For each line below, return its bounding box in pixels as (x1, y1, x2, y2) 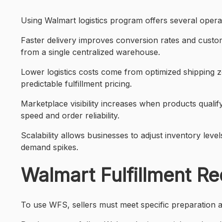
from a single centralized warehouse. (21, 47, 160, 57)
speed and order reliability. (21, 111, 119, 120)
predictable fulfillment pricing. (21, 79, 132, 89)
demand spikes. (21, 142, 78, 152)
